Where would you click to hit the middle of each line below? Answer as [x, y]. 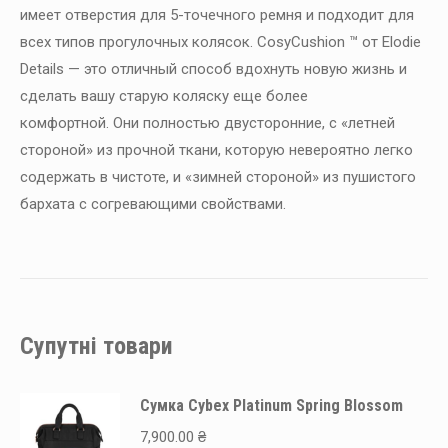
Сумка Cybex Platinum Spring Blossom [271, 405]
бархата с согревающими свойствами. [153, 203]
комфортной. [66, 122]
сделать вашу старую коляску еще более [164, 95]
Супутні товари [96, 345]
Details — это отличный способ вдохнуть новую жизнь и [213, 68]
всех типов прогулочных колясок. [138, 41]
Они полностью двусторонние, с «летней [254, 122]
